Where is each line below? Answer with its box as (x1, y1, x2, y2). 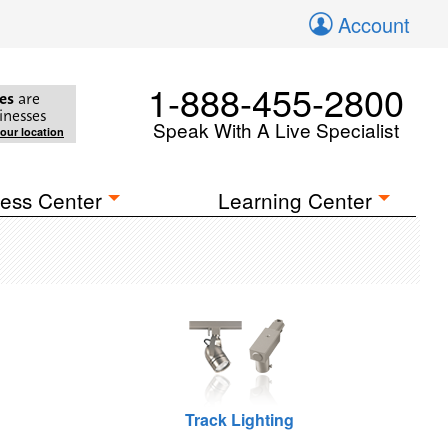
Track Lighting (185, 408, 295, 431)
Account (338, 10, 410, 39)
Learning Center (218, 185, 373, 215)
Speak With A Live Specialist (153, 116, 399, 143)
